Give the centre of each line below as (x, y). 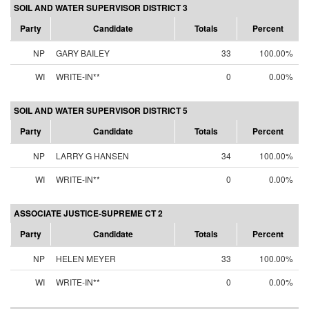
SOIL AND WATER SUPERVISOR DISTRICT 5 (101, 110)
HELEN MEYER (86, 258)
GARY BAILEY (83, 53)
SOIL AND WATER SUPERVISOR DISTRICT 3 (101, 8)
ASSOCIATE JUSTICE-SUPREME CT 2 (88, 213)
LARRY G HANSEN (92, 156)
